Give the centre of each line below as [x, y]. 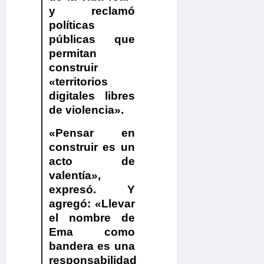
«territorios [78, 82]
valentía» [73, 176]
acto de [92, 161]
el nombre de [92, 218]
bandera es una [92, 246]
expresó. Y [92, 190]
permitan [72, 54]
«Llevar [115, 204]
